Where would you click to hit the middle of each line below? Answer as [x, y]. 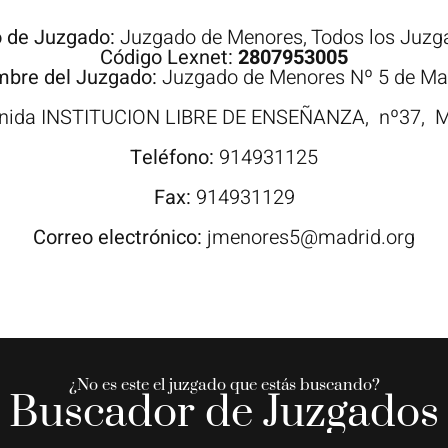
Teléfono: [174, 157]
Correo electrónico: [120, 237]
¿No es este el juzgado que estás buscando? [224, 385]
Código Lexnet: [169, 57]
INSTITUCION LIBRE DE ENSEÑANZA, [210, 117]
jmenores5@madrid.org [311, 237]
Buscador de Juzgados [224, 413]
